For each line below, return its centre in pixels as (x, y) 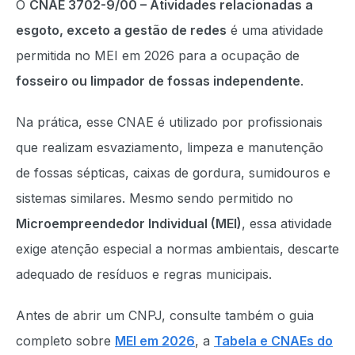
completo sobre (65, 341)
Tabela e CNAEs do (273, 341)
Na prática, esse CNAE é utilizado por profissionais (169, 122)
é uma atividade (275, 30)
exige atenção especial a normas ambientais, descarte (177, 249)
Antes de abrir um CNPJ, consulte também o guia (165, 315)
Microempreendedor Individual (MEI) (129, 223)
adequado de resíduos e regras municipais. (144, 274)
